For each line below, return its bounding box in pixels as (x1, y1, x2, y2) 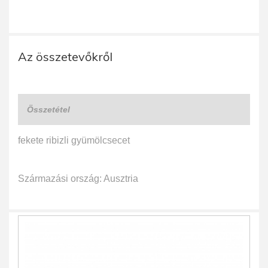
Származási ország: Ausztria (18, 173, 138, 184)
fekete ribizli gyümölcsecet (18, 135, 130, 145)
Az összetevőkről (18, 49, 112, 64)
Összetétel (27, 105, 70, 114)
